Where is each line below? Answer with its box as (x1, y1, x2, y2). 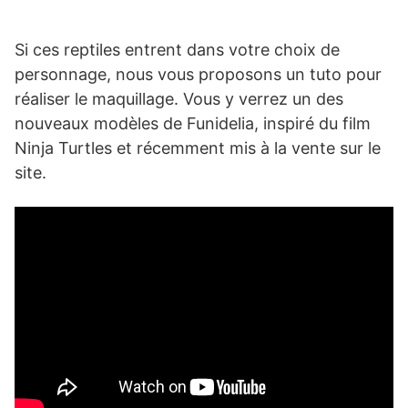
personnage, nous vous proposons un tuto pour (15, 64, 382, 84)
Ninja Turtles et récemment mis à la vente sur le (15, 138, 381, 158)
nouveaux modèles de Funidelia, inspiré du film (15, 113, 371, 133)
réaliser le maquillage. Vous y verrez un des (15, 88, 343, 108)
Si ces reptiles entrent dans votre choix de (15, 39, 340, 59)
